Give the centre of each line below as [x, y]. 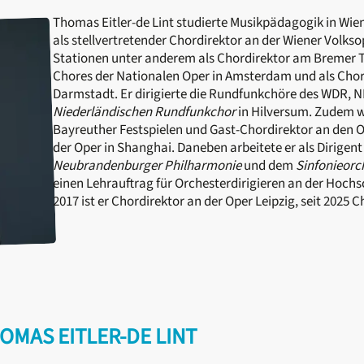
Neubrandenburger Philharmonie [147, 166]
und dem [269, 166]
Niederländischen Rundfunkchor [144, 112]
